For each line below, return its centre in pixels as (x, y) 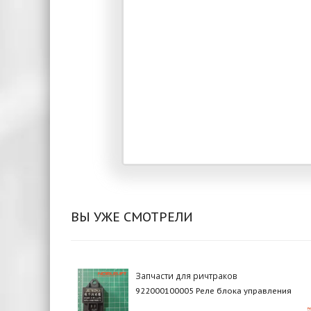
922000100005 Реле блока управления (214, 291)
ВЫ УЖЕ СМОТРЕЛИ (132, 216)
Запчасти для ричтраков (187, 275)
